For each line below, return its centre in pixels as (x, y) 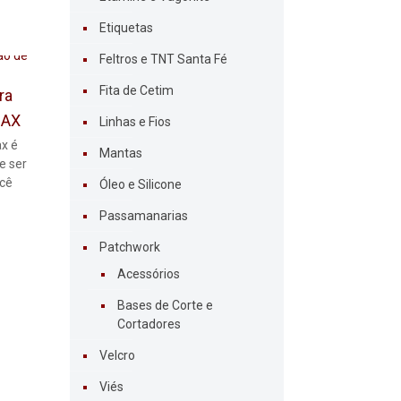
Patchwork (129, 247)
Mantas (120, 154)
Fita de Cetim (136, 91)
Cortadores (149, 324)
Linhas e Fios (135, 122)
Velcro (117, 356)
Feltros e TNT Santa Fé (163, 60)
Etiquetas (126, 28)
